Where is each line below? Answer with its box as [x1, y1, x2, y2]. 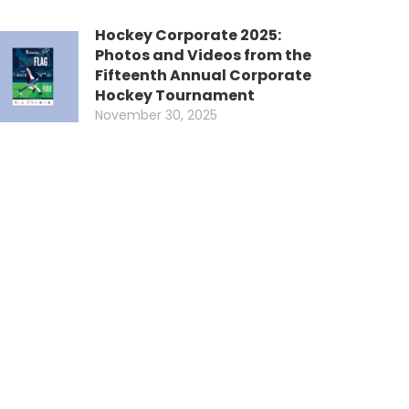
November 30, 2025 [95, 106, 217, 124]
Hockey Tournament [95, 85, 255, 106]
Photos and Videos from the [95, 45, 311, 66]
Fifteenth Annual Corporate [95, 65, 311, 86]
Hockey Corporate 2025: [95, 25, 281, 46]
